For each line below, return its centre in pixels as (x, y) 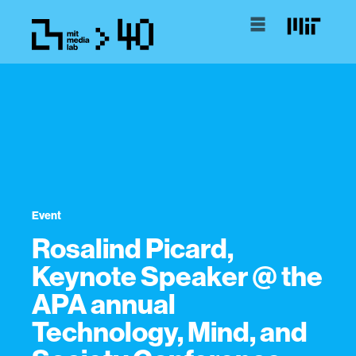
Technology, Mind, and (170, 331)
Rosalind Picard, (133, 248)
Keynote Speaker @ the (177, 276)
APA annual (104, 304)
